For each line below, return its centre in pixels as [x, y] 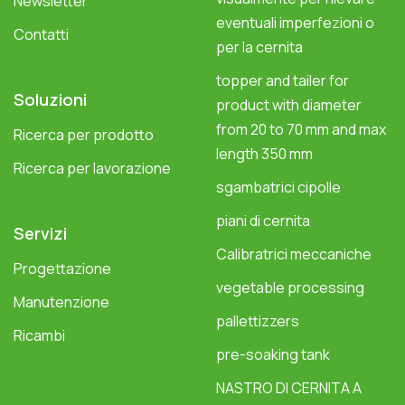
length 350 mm [264, 154]
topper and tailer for [283, 81]
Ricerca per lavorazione [92, 169]
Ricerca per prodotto [84, 135]
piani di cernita [263, 221]
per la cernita [259, 47]
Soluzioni [50, 100]
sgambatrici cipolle [278, 188]
